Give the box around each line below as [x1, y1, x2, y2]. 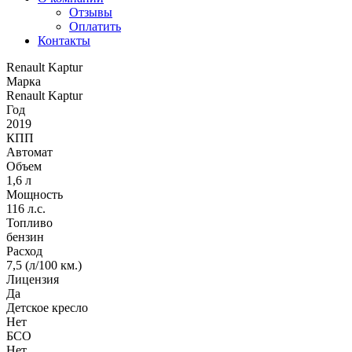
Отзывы [69, 5, 112, 19]
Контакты [38, 34, 90, 47]
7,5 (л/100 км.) [6, 258, 82, 272]
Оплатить [69, 20, 121, 33]
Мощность [6, 188, 63, 201]
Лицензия [6, 273, 59, 286]
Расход [6, 244, 42, 258]
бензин [6, 230, 44, 244]
